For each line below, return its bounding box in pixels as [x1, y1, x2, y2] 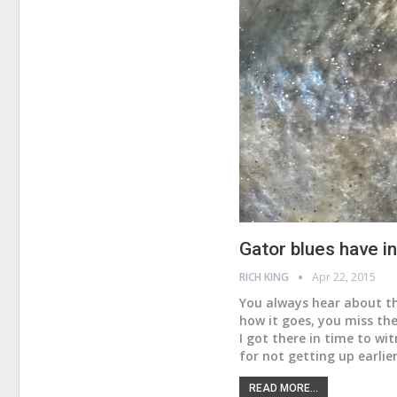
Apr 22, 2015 [312, 269, 377, 284]
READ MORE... [249, 381, 319, 394]
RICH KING [239, 269, 292, 284]
